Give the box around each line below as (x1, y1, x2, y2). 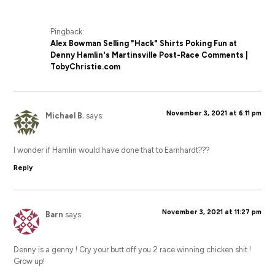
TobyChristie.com (50, 61, 121, 71)
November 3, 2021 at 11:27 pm (161, 208, 261, 217)
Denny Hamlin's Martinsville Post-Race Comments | (50, 50, 249, 60)
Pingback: (50, 26, 85, 36)
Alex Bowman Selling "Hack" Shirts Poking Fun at (50, 38, 238, 48)
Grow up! (14, 256, 45, 266)
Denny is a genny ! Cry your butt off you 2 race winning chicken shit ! (14, 244, 252, 254)
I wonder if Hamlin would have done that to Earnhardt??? (14, 145, 210, 155)
